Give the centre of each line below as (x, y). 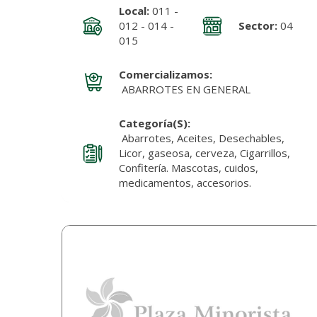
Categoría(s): (154, 123)
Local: (134, 11)
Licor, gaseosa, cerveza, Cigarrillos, (204, 153)
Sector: (258, 26)
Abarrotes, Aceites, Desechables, (201, 138)
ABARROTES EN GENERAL (184, 90)
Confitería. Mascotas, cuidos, (188, 168)
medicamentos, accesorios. (188, 183)
